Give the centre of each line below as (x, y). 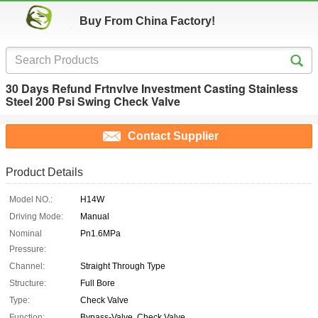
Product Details (44, 172)
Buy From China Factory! (147, 21)
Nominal (26, 234)
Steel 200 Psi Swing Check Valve (93, 101)
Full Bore (98, 284)
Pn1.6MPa (100, 234)
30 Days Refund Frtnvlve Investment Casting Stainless (152, 88)
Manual (95, 217)
